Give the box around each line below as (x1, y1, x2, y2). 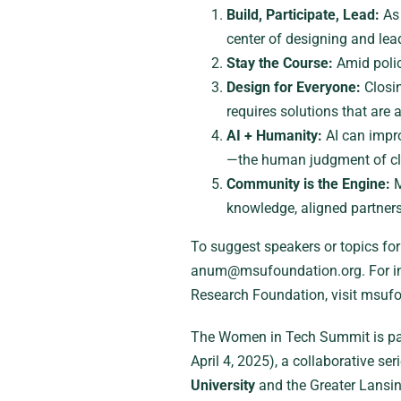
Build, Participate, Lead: (226, 6, 380, 23)
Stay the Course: (226, 55, 333, 72)
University (190, 377, 255, 394)
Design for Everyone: (226, 79, 361, 96)
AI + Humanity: (226, 127, 322, 144)
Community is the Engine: (226, 175, 390, 192)
